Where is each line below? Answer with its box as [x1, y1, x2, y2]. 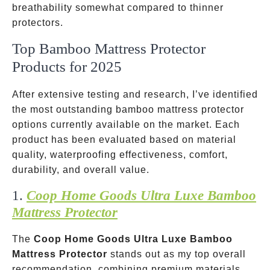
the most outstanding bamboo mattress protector [12, 104, 244, 115]
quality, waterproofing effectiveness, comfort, [12, 149, 228, 160]
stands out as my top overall [107, 249, 246, 259]
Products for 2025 [12, 58, 122, 75]
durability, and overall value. [12, 165, 149, 175]
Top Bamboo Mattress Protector [12, 40, 206, 57]
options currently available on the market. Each [12, 119, 240, 130]
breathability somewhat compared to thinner [12, 2, 224, 13]
